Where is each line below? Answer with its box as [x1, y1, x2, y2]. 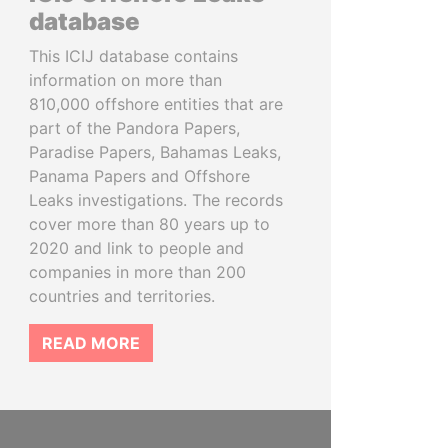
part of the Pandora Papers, [29, 118, 240, 138]
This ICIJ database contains [29, 46, 238, 66]
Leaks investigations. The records [29, 190, 283, 210]
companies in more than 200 [29, 262, 246, 282]
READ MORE [42, 333, 140, 353]
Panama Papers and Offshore [29, 166, 250, 186]
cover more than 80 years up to [29, 214, 270, 234]
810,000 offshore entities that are [29, 94, 283, 114]
